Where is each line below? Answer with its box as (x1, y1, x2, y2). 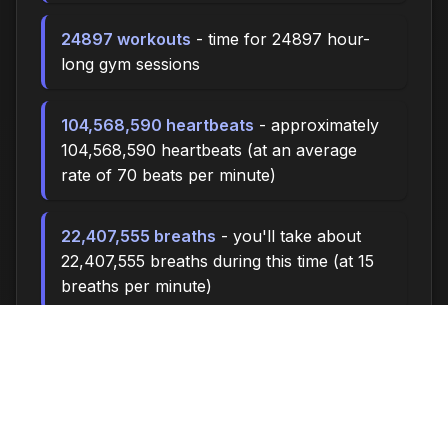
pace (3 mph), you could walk (61, 361, 289, 382)
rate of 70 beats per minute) (61, 164, 276, 185)
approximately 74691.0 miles (61, 386, 278, 407)
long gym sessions (61, 53, 200, 74)
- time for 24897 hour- (191, 28, 370, 49)
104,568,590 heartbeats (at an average (61, 139, 357, 160)
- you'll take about (216, 225, 361, 246)
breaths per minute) (61, 275, 212, 296)
